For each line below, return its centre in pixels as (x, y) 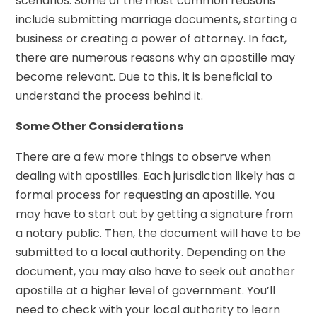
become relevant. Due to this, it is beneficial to (144, 76)
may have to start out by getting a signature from (155, 214)
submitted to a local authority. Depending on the (151, 252)
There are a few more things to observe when (144, 156)
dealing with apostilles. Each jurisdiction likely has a (156, 175)
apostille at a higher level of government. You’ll (146, 290)
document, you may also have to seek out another (156, 271)
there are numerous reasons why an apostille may (156, 57)
